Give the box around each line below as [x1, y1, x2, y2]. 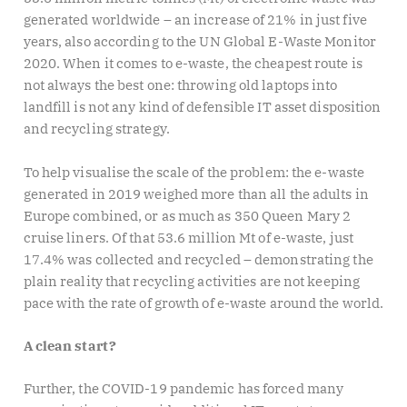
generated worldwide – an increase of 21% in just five [23, 11, 367, 29]
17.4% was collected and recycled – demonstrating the [23, 250, 373, 268]
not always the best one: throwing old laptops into [23, 76, 338, 94]
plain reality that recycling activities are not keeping [23, 272, 361, 290]
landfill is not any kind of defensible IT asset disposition [23, 98, 382, 116]
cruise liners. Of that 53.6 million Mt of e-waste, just [23, 228, 354, 246]
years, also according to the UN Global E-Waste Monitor [23, 33, 376, 51]
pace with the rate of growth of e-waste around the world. [23, 293, 384, 312]
